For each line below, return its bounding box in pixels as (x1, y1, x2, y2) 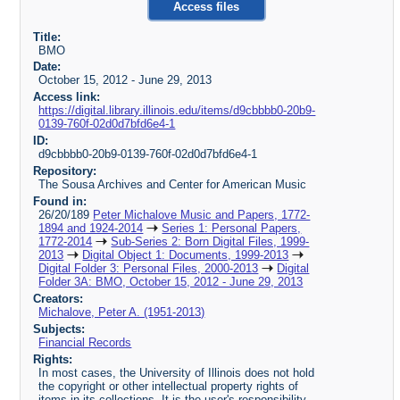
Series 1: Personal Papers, (162, 221, 302, 235)
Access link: (32, 90, 100, 104)
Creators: (32, 291, 83, 305)
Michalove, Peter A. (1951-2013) (38, 304, 205, 319)
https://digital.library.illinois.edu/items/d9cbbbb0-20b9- (38, 104, 316, 118)
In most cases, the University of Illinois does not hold (38, 365, 315, 379)
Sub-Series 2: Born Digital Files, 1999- (111, 234, 310, 248)
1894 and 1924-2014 (38, 221, 144, 235)
